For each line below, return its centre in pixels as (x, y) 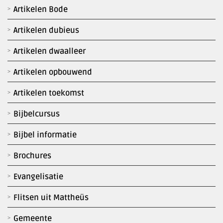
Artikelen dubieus (46, 31)
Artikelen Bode (41, 10)
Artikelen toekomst (49, 93)
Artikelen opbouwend (53, 72)
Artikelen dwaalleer (50, 52)
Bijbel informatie (45, 135)
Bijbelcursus (37, 114)
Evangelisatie (38, 177)
